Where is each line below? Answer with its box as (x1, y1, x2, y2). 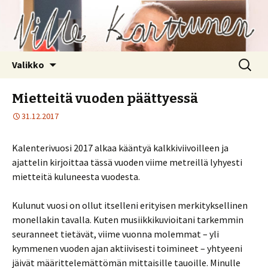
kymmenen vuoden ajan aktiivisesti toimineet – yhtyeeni (12, 242, 242, 255)
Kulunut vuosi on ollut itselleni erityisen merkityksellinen (12, 199, 248, 212)
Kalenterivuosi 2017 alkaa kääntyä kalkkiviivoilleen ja (12, 142, 229, 154)
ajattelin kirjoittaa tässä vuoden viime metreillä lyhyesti (12, 156, 242, 169)
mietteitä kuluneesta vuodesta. (12, 170, 140, 183)
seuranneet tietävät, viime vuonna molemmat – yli (12, 228, 219, 240)
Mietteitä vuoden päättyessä (12, 90, 198, 107)
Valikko (12, 59, 44, 71)
